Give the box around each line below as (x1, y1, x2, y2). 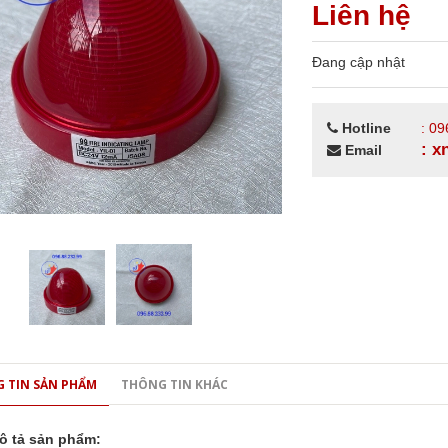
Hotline (338, 120, 392, 136)
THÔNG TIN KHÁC (120, 375, 228, 393)
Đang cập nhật (312, 54, 406, 70)
